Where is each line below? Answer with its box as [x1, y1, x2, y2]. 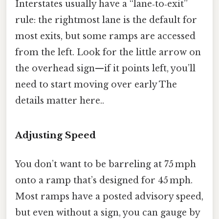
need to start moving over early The [15, 79, 177, 90]
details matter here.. [15, 95, 104, 106]
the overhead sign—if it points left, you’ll [15, 63, 196, 74]
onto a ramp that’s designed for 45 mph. [15, 175, 193, 186]
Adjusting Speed [15, 129, 96, 141]
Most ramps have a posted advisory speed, [15, 191, 203, 202]
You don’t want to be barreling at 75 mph [15, 159, 196, 170]
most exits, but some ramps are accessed [15, 30, 196, 42]
